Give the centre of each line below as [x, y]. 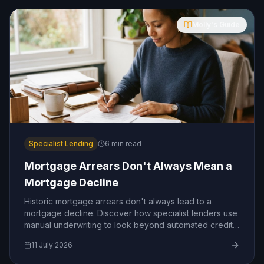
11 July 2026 [52, 245]
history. [38, 248]
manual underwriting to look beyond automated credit [128, 225]
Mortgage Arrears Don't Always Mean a [128, 166]
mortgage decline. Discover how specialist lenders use [131, 213]
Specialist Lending [61, 143]
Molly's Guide [216, 24]
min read [126, 143]
